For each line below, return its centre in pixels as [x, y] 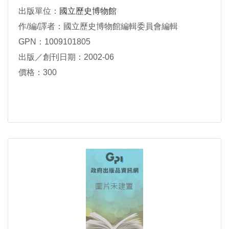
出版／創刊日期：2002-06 [66, 57]
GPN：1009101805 [54, 42]
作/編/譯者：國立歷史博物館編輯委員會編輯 [98, 27]
